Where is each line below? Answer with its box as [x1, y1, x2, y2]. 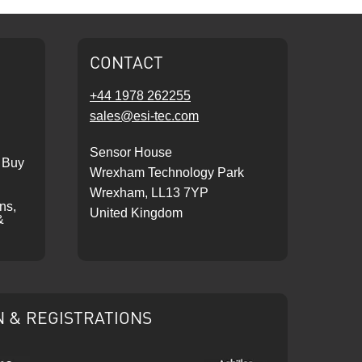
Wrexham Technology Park [90, 166, 244, 179]
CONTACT [90, 51, 163, 73]
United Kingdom [90, 206, 183, 220]
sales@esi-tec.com [90, 109, 199, 123]
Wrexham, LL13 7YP [90, 186, 208, 200]
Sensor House [90, 145, 172, 159]
